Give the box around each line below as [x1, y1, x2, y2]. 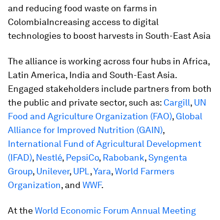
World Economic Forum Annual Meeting [35, 205, 196, 216]
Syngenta [148, 152, 187, 163]
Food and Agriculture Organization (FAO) [8, 111, 172, 121]
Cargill [164, 97, 190, 108]
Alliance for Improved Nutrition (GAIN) [8, 125, 163, 135]
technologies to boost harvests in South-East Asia [8, 30, 211, 41]
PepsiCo [66, 152, 99, 163]
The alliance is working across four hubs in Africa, [8, 56, 210, 66]
